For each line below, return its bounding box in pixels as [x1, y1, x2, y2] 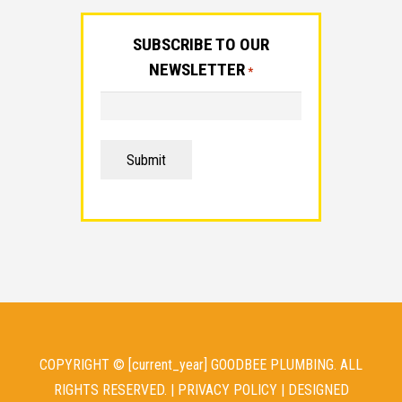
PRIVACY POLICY [177, 380, 277, 398]
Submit [126, 151, 166, 169]
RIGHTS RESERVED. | [53, 380, 178, 398]
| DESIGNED [276, 380, 349, 398]
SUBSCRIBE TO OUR [132, 33, 269, 55]
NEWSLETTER [149, 58, 246, 80]
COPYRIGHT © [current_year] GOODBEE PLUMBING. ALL [39, 355, 363, 373]
